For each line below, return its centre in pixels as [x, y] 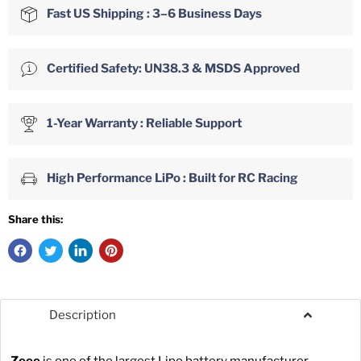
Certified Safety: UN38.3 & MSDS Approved [173, 68]
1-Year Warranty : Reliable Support [144, 123]
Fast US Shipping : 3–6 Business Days [154, 13]
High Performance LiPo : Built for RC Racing [172, 178]
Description [83, 315]
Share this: [35, 219]
